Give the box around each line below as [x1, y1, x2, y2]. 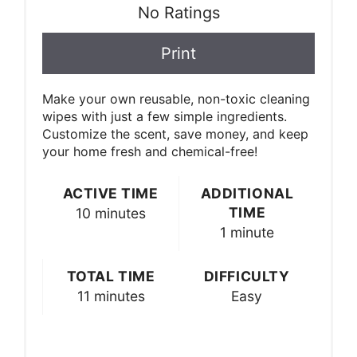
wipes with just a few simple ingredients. [42, 108, 287, 124]
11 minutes [76, 287, 145, 304]
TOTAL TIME [66, 267, 155, 284]
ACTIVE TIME [62, 184, 159, 202]
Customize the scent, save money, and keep [42, 125, 308, 142]
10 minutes [75, 204, 146, 222]
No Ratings [137, 2, 220, 22]
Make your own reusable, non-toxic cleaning [42, 90, 310, 107]
